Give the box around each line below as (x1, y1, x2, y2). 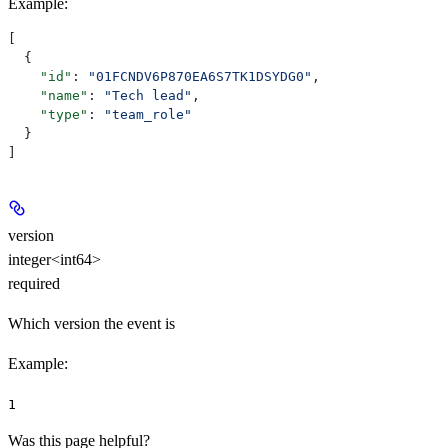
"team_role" (104, 106, 192, 122)
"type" (8, 106, 88, 122)
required (8, 274, 60, 292)
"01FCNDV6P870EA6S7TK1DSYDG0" (88, 68, 312, 84)
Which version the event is (8, 314, 175, 332)
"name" (8, 87, 88, 103)
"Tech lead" (104, 87, 192, 103)
